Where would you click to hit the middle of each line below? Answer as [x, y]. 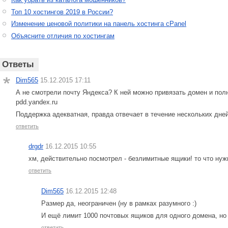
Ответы [18, 65]
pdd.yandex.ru [37, 102]
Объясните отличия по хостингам [63, 36]
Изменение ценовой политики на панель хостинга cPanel [99, 24]
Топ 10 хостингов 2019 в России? [62, 12]
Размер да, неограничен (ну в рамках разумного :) [119, 204]
